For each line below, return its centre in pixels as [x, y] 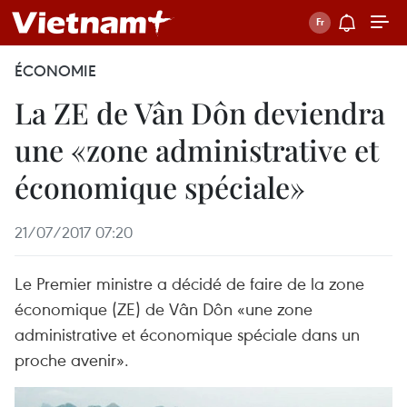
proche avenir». [72, 359]
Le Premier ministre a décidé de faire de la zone [189, 283]
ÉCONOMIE [55, 71]
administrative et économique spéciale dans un [187, 334]
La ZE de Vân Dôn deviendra [200, 112]
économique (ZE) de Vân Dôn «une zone [164, 308]
